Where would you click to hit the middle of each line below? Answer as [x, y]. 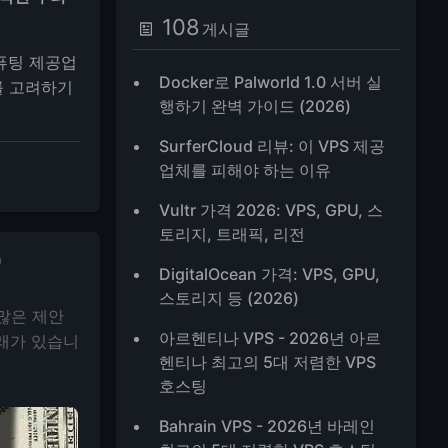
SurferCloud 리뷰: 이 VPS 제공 [272, 146]
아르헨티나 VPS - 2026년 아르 [270, 338]
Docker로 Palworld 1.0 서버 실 [271, 82]
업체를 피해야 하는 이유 [245, 170]
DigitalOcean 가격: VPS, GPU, [270, 274]
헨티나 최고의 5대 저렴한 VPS [268, 362]
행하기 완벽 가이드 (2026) [255, 106]
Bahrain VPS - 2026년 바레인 [267, 426]
